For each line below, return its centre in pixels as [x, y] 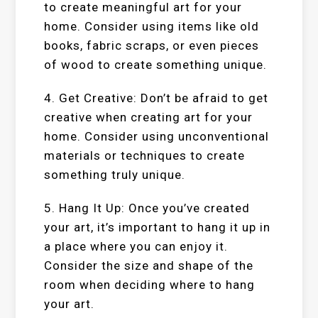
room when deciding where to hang [150, 285]
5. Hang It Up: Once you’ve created [147, 208]
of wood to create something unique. [156, 65]
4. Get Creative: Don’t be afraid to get [157, 98]
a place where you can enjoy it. [136, 246]
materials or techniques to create [145, 155]
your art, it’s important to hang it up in [158, 227]
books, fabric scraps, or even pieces [152, 45]
